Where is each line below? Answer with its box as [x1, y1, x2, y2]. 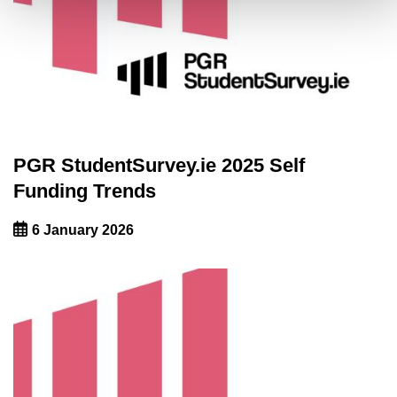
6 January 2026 [31, 222, 134, 237]
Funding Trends [13, 179, 156, 202]
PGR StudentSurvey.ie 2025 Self [13, 153, 305, 176]
